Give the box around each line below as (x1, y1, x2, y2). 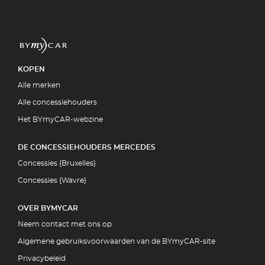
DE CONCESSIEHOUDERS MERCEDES (18, 144, 156, 151)
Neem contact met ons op (18, 221, 112, 228)
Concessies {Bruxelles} (18, 160, 96, 167)
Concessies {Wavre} (18, 177, 86, 184)
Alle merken (18, 82, 60, 89)
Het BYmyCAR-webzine (18, 116, 103, 123)
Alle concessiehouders (18, 99, 97, 106)
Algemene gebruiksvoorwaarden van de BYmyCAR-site (18, 238, 215, 245)
